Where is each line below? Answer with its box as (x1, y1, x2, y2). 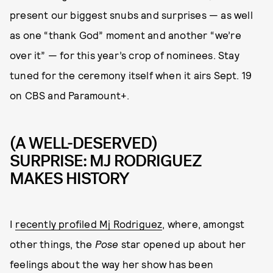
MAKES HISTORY (10, 168, 129, 190)
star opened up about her (118, 238, 246, 250)
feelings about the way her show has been (10, 258, 214, 271)
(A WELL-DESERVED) (10, 132, 157, 154)
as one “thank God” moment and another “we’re (10, 29, 241, 41)
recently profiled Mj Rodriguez (15, 218, 163, 230)
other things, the (10, 238, 95, 250)
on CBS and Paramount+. (10, 89, 130, 101)
